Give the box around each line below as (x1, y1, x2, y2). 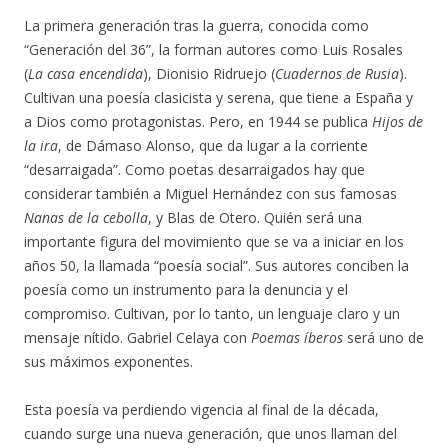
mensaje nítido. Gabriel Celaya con (24, 328, 251, 347)
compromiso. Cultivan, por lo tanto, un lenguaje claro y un (24, 304, 400, 323)
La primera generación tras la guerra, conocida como (24, 16, 369, 35)
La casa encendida (28, 64, 143, 83)
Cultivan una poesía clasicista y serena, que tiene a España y (24, 88, 413, 107)
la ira (24, 136, 58, 155)
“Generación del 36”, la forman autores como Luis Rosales (24, 40, 403, 59)
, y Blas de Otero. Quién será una (148, 208, 362, 227)
